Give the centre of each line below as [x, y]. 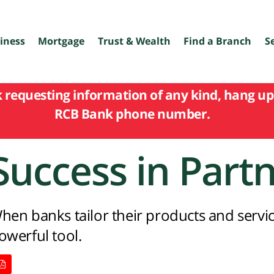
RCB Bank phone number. [132, 114]
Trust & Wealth [134, 41]
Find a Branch [218, 41]
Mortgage [61, 41]
